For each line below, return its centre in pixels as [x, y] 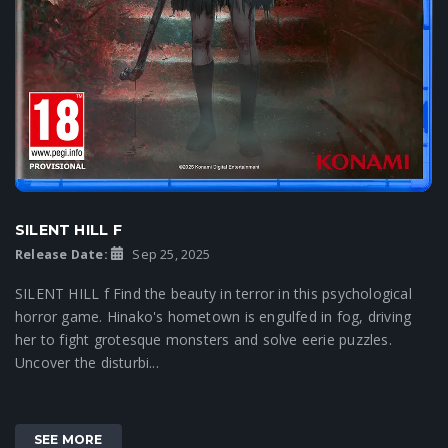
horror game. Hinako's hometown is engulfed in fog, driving [213, 316]
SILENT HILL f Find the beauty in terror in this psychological [213, 293]
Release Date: [61, 254]
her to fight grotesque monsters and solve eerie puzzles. [203, 339]
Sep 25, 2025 [169, 254]
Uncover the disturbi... [87, 362]
